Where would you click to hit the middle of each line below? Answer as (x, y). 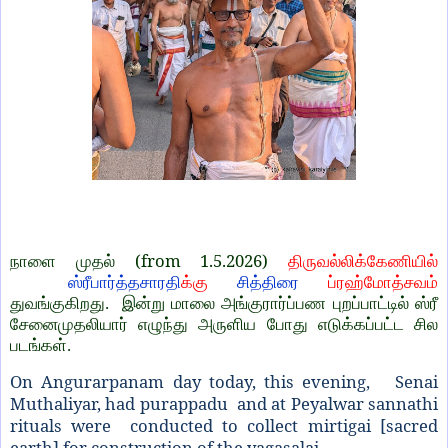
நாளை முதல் (72, 261)
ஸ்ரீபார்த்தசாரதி (110, 282)
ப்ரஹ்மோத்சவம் (368, 282)
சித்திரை (268, 282)
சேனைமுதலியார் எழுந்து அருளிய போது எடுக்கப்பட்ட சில (224, 324)
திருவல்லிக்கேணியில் (363, 261)
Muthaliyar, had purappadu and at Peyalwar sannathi (224, 404)
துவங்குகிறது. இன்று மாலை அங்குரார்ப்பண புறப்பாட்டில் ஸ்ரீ (224, 303)
